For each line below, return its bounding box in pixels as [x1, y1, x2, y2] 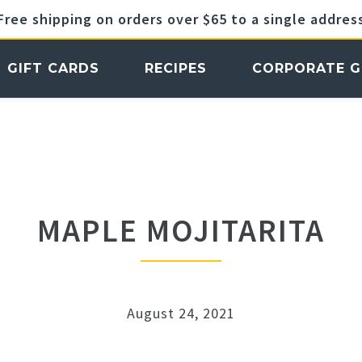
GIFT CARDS [6, 61, 99, 76]
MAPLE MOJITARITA [36, 210, 325, 251]
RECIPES [144, 61, 207, 76]
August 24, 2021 [126, 304, 235, 323]
